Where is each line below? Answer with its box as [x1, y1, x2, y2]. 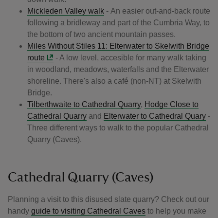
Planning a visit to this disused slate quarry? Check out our [8, 195, 209, 203]
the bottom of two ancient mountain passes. [27, 30, 176, 38]
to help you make [145, 207, 206, 215]
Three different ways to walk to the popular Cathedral [27, 124, 209, 132]
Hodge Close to [145, 100, 199, 109]
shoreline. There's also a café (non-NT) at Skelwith [27, 77, 201, 85]
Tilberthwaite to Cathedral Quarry [27, 100, 141, 109]
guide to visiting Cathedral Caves [31, 207, 145, 215]
